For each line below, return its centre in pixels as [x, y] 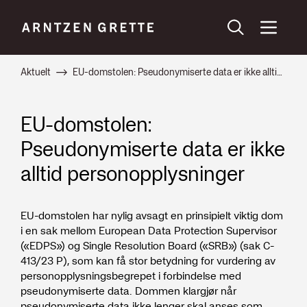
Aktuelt [36, 72]
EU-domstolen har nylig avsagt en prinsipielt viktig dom [152, 215]
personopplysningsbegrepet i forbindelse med [131, 275]
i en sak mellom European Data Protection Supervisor [149, 230]
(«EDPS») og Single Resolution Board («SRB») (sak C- [147, 245]
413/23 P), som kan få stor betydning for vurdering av [148, 260]
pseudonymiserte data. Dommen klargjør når [128, 291]
